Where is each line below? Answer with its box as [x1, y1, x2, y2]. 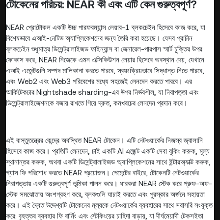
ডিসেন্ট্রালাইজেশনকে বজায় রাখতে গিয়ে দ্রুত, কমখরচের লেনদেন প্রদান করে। [6, 99, 188, 108]
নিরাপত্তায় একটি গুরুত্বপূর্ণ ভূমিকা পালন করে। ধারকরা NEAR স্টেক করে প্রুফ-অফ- [6, 179, 212, 188]
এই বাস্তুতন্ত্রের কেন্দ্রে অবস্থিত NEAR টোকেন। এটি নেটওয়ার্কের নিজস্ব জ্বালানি [6, 136, 203, 145]
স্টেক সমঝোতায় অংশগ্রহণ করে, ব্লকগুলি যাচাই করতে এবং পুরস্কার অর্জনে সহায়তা [6, 190, 205, 199]
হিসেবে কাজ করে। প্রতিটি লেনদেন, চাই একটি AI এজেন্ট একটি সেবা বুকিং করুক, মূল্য [6, 147, 210, 156]
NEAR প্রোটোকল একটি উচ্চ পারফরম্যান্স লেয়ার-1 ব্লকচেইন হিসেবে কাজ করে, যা [6, 23, 205, 32]
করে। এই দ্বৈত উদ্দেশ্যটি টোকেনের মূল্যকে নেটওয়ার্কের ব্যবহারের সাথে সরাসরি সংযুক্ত [6, 201, 213, 210]
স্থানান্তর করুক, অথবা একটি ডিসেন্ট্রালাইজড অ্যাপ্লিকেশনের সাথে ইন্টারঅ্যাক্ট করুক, [6, 158, 211, 166]
